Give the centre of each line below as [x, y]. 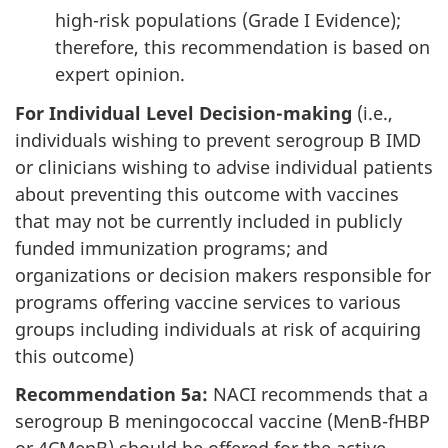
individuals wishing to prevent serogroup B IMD [218, 139]
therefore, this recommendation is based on [242, 47]
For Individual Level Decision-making [183, 112]
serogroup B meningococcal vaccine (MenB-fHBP [222, 421]
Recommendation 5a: [111, 394]
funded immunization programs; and [171, 247]
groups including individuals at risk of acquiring [218, 328]
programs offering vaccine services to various [208, 301]
